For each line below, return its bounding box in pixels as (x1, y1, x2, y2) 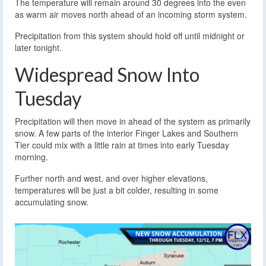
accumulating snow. (15, 196, 88, 208)
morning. (15, 151, 48, 163)
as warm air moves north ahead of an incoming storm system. (15, 8, 247, 21)
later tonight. (15, 42, 62, 54)
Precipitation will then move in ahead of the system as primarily (15, 115, 251, 128)
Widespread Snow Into (15, 63, 199, 87)
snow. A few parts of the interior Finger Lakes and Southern (15, 127, 238, 140)
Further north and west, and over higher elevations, (15, 172, 208, 185)
